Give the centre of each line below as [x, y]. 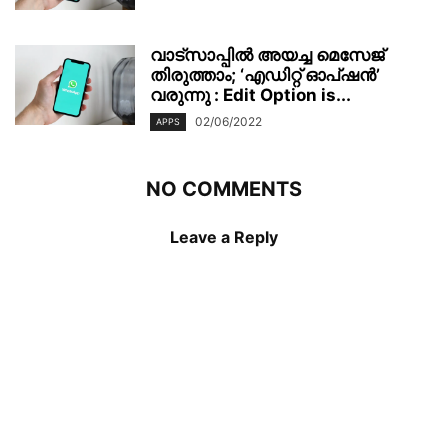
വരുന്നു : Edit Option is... [250, 94]
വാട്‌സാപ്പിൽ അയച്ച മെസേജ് [267, 54]
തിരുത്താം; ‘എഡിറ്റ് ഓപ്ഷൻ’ [265, 74]
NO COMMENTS [224, 188]
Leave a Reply [224, 236]
